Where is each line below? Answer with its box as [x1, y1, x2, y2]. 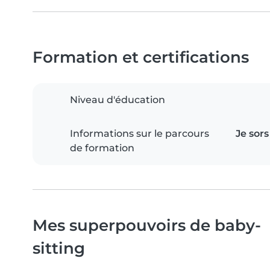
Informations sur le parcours [70, 128, 209, 140]
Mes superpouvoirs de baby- [33, 216, 261, 235]
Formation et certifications [33, 48, 249, 67]
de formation [70, 142, 134, 154]
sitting [33, 239, 85, 258]
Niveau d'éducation [70, 94, 165, 106]
